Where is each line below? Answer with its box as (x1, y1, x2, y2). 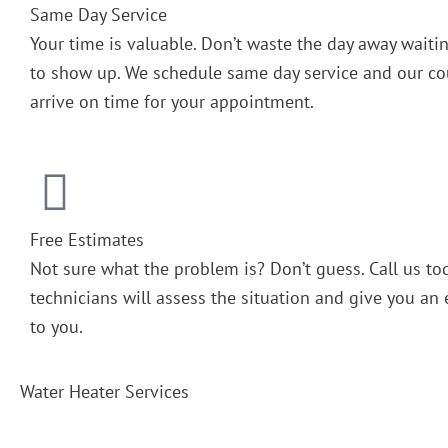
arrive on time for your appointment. (30, 89, 314, 113)
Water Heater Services (20, 379, 189, 403)
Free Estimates (30, 228, 144, 252)
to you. (30, 315, 83, 339)
